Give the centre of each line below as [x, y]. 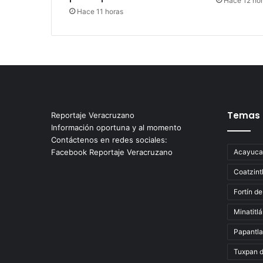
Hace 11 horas [100, 12]
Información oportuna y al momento [116, 128]
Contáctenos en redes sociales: [109, 140]
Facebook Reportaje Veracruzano [112, 152]
